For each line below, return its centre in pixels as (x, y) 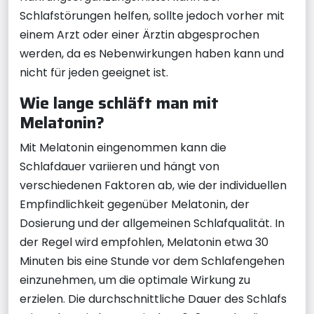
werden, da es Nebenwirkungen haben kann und (152, 54)
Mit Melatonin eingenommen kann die (123, 148)
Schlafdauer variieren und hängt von (120, 166)
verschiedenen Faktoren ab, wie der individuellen (153, 185)
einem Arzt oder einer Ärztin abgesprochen (139, 35)
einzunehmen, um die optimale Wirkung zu (135, 280)
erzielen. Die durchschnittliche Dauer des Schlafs (153, 299)
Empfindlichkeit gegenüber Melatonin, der (135, 204)
